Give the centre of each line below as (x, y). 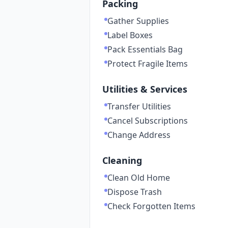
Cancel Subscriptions (148, 121)
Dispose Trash (135, 192)
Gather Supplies (138, 21)
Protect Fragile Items (148, 64)
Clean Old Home (139, 178)
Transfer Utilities (139, 106)
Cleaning (122, 160)
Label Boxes (130, 35)
